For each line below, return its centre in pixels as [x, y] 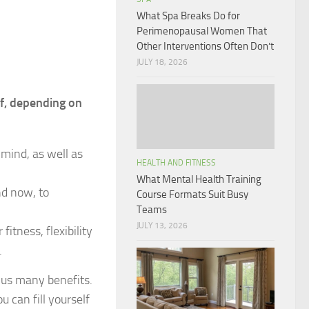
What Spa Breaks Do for [188, 16]
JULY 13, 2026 [162, 226]
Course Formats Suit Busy [192, 195]
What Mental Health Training [199, 180]
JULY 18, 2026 [162, 62]
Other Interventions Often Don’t [205, 47]
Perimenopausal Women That [202, 31]
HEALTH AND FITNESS [176, 163]
